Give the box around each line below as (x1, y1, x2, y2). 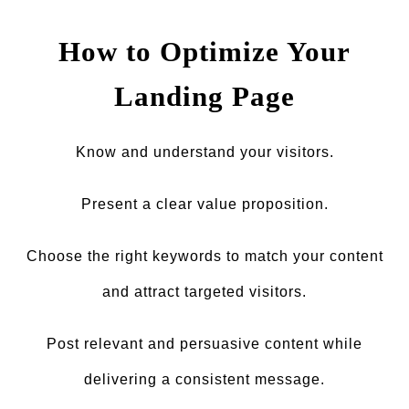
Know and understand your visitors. (75, 144, 334, 160)
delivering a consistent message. (84, 372, 325, 387)
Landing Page (114, 80, 295, 112)
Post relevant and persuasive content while (47, 336, 362, 351)
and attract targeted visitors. (102, 284, 307, 299)
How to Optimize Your (58, 36, 351, 68)
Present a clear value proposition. (80, 196, 329, 212)
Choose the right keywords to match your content (26, 248, 383, 264)
